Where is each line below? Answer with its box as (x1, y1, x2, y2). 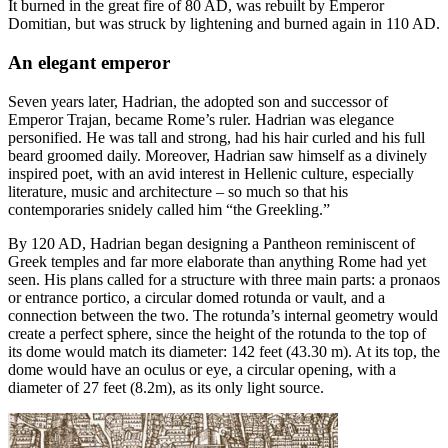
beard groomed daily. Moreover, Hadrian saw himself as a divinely (8, 146, 427, 164)
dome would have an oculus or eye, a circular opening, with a (8, 360, 396, 378)
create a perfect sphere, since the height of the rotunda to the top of (8, 324, 426, 342)
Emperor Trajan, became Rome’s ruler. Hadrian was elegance (8, 110, 394, 128)
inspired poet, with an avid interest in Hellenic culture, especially (8, 164, 414, 182)
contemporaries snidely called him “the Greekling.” (8, 200, 330, 218)
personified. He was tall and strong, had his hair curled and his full (8, 128, 425, 146)
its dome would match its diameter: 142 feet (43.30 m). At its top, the (8, 342, 440, 360)
